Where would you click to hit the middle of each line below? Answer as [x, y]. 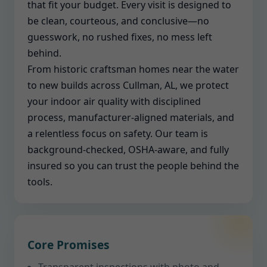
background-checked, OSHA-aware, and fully [128, 150]
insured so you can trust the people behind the [133, 166]
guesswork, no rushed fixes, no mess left [120, 37]
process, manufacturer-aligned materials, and [131, 117]
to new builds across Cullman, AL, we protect [128, 85]
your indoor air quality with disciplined [114, 101]
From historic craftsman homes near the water [133, 69]
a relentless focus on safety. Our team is [118, 133]
